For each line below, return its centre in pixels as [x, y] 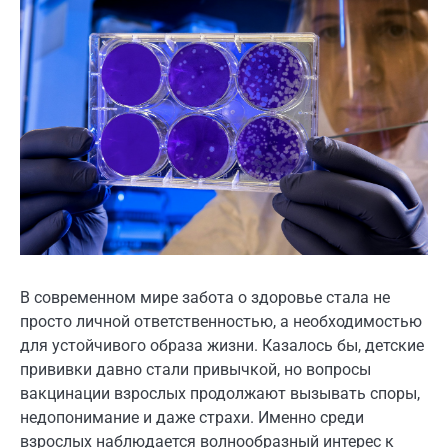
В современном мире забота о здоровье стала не [205, 297]
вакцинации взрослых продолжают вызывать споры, [220, 393]
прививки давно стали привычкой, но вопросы [195, 369]
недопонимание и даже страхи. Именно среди [192, 417]
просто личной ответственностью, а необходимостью [221, 321]
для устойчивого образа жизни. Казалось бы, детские [222, 345]
